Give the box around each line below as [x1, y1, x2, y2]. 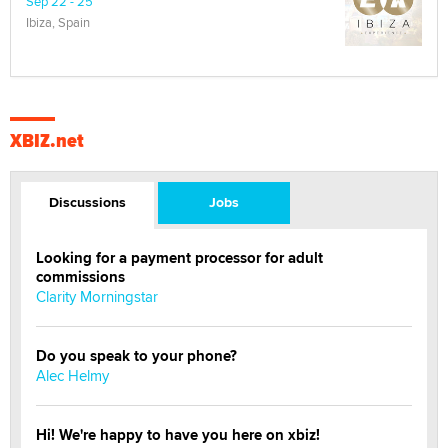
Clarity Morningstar [36, 285, 158, 307]
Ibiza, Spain [26, 12, 90, 31]
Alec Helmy [36, 364, 109, 386]
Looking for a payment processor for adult [36, 246, 323, 269]
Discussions [48, 191, 126, 212]
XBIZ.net [10, 125, 84, 155]
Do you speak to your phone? [36, 344, 237, 367]
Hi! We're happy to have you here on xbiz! [36, 423, 320, 446]
